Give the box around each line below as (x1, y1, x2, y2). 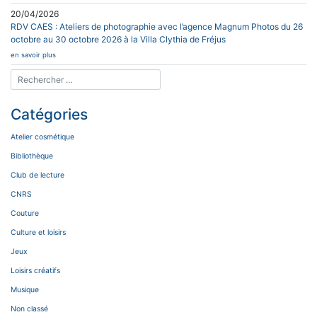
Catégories (11, 105, 88, 123)
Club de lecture (11, 170, 64, 180)
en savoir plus (11, 50, 56, 59)
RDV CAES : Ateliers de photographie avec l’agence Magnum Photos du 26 (11, 21, 303, 32)
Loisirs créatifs (11, 265, 60, 275)
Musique (11, 284, 39, 294)
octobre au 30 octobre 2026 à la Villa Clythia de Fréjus (11, 33, 226, 45)
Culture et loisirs (11, 227, 66, 237)
